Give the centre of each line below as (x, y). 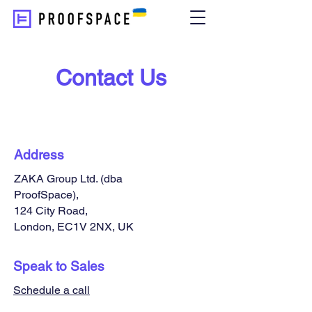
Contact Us (111, 78)
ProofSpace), (46, 195)
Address (39, 155)
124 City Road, (51, 211)
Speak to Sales (59, 266)
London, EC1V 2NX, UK (74, 227)
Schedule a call (52, 290)
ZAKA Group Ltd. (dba (68, 179)
